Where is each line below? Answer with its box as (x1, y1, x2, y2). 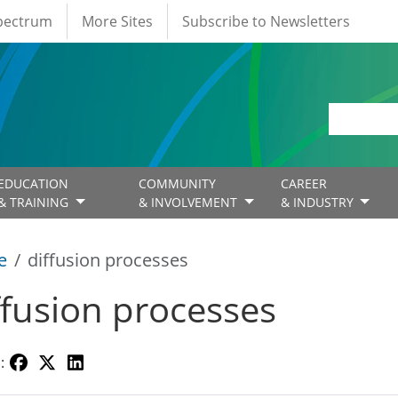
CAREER (280, 175, 327, 193)
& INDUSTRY (280, 194, 357, 211)
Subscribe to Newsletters (182, 12, 350, 31)
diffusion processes (28, 248, 188, 273)
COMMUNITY (139, 175, 217, 193)
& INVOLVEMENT (139, 194, 242, 211)
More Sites (82, 12, 153, 31)
